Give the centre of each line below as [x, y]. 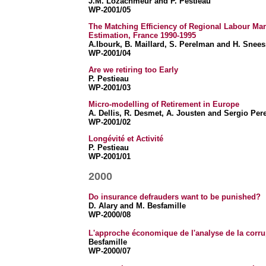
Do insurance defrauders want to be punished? [174, 197]
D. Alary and [112, 206]
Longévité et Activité [126, 139]
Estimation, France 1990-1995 [142, 35]
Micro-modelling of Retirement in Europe [164, 104]
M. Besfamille [161, 206]
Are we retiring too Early [133, 70]
